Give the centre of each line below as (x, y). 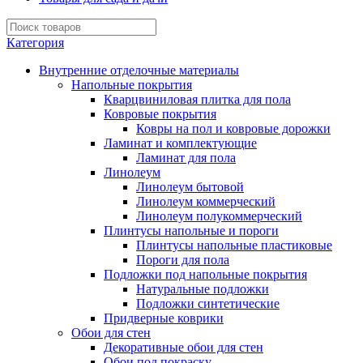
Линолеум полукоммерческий (219, 216)
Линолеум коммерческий (206, 201)
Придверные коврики (164, 318)
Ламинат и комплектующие (180, 143)
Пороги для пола (183, 260)
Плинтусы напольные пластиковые (234, 245)
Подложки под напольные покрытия (205, 274)
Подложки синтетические (208, 303)
